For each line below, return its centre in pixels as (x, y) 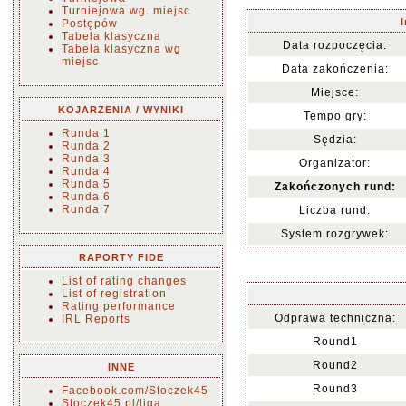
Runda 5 (86, 184)
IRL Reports (96, 319)
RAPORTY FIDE (121, 257)
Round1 (335, 342)
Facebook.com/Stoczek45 (135, 391)
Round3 (335, 389)
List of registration (114, 294)
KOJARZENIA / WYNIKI (121, 110)
